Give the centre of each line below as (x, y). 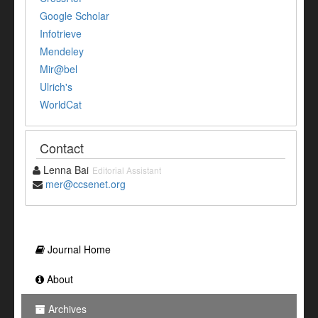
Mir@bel (59, 68)
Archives (66, 308)
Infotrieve (61, 33)
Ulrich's (56, 86)
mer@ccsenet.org (86, 183)
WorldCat (61, 104)
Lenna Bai (65, 169)
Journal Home (78, 249)
